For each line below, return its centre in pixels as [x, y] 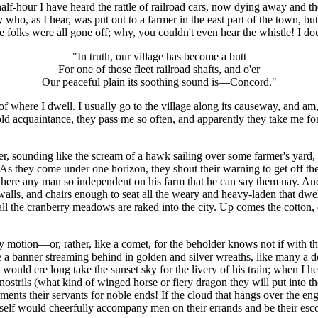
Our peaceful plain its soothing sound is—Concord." [159, 82]
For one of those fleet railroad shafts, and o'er [159, 69]
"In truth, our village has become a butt [159, 56]
